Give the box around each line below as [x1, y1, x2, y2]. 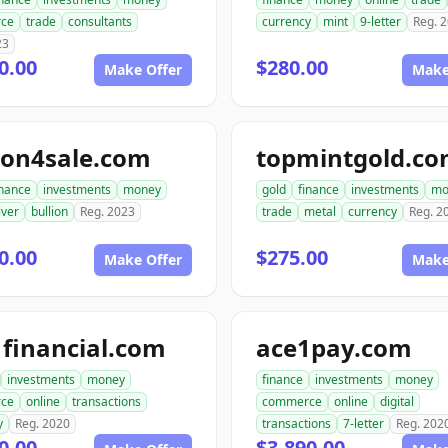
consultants [68, 13, 132, 30]
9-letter [360, 13, 401, 30]
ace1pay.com [256, 331, 412, 364]
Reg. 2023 [80, 203, 135, 220]
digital [380, 393, 414, 410]
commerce [262, 393, 322, 410]
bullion [31, 203, 68, 220]
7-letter [343, 415, 384, 432]
